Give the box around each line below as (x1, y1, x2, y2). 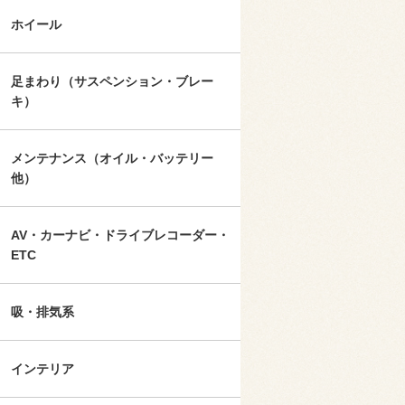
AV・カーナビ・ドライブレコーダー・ (11, 228, 230, 243)
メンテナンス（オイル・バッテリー (11, 151, 213, 166)
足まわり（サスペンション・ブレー (11, 74, 213, 89)
